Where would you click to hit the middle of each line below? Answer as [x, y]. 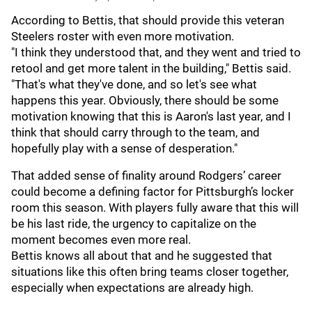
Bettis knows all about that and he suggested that [142, 256]
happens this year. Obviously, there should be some [145, 100]
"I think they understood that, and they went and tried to [156, 52]
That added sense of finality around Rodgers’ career [146, 175]
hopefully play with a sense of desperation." [124, 148]
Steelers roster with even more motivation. [123, 36]
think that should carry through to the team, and [135, 132]
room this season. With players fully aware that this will [155, 208]
